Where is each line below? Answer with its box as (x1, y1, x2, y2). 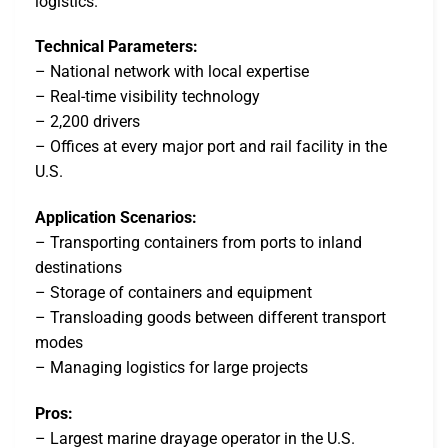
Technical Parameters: (35, 37, 198, 57)
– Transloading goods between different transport (35, 308, 386, 328)
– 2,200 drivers (35, 112, 140, 132)
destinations (35, 258, 122, 278)
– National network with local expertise (35, 62, 309, 82)
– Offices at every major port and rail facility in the (35, 137, 387, 157)
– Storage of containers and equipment (35, 283, 312, 303)
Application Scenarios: (35, 208, 197, 228)
